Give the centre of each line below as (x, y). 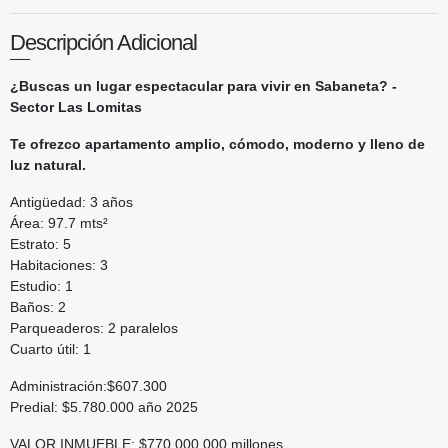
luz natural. (48, 164)
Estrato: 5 (40, 243)
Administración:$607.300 (88, 385)
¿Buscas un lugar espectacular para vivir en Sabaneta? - (203, 85)
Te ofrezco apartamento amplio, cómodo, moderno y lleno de (217, 143)
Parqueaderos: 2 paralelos (94, 327)
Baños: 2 (38, 306)
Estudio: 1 (41, 285)
